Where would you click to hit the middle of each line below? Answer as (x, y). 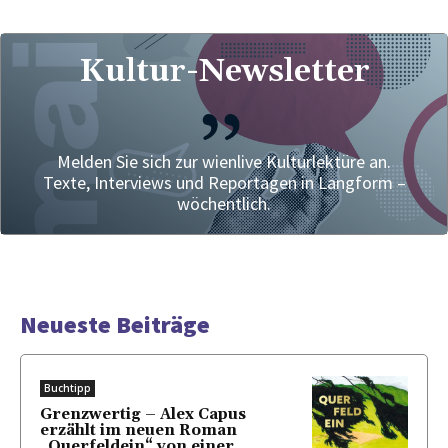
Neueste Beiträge (115, 324)
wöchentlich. (224, 203)
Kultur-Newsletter (224, 71)
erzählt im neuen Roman (138, 430)
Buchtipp (67, 387)
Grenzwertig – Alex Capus (143, 414)
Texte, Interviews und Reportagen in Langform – (224, 182)
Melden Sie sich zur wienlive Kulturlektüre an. (224, 161)
